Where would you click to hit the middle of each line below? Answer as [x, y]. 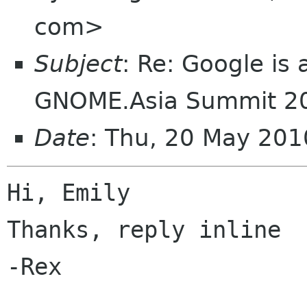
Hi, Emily [69, 193]
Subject [78, 64]
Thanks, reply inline [144, 230]
